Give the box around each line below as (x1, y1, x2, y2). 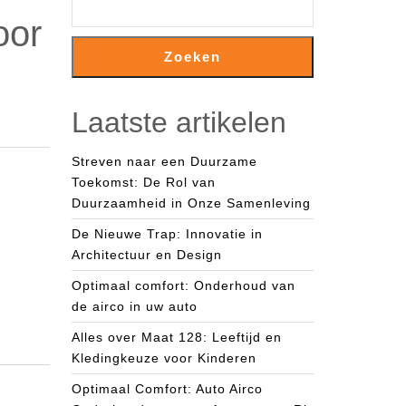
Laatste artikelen (72, 106, 286, 139)
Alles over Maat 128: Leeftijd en (72, 330, 282, 344)
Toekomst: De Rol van (72, 175, 216, 189)
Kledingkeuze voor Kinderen (72, 351, 256, 365)
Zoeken (164, 49, 221, 64)
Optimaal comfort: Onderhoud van (72, 278, 295, 293)
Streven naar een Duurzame (72, 154, 257, 169)
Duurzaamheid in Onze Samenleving (72, 196, 311, 210)
